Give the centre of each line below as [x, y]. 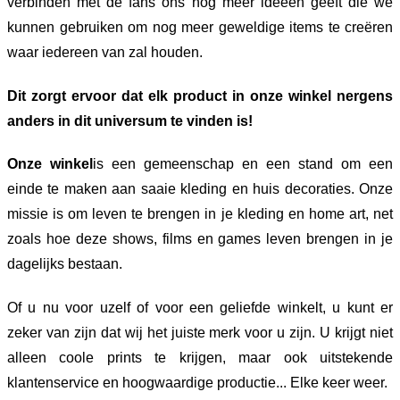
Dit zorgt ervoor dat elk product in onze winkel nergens [200, 96]
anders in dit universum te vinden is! [130, 121]
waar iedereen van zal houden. [105, 52]
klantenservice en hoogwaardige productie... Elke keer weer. [197, 383]
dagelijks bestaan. [65, 264]
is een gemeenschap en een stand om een [243, 164]
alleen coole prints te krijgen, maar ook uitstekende [200, 358]
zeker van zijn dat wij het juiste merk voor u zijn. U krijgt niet [200, 333]
